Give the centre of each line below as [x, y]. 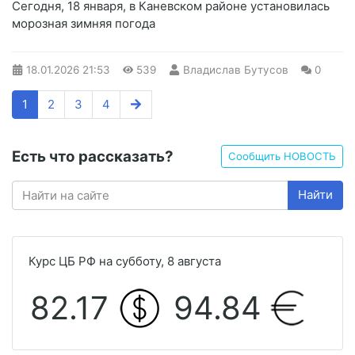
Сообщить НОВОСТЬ [282, 157]
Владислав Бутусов [235, 70]
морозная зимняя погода [84, 24]
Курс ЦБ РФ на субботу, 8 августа [125, 261]
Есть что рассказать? [93, 156]
